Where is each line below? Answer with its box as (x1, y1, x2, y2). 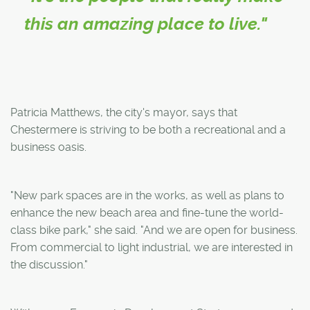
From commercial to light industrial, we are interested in (10, 240, 293, 254)
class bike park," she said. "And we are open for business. (10, 223, 298, 237)
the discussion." (10, 257, 88, 271)
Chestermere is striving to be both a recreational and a (10, 122, 286, 136)
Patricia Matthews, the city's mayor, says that (10, 105, 237, 119)
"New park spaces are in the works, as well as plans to (10, 188, 284, 202)
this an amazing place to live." (24, 13, 267, 34)
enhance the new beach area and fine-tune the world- (10, 206, 284, 219)
